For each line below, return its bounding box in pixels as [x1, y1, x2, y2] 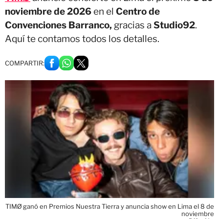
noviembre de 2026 [5, 6, 93, 17]
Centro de [116, 6, 160, 17]
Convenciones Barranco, [5, 20, 112, 31]
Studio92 [153, 20, 195, 31]
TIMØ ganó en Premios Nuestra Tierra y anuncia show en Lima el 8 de [5, 202, 214, 210]
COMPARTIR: [5, 59, 44, 67]
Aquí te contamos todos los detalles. [5, 33, 159, 44]
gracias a [112, 20, 153, 31]
